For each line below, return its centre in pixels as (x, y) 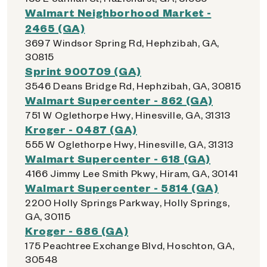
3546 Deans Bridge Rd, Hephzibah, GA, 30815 (133, 86)
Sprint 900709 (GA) (83, 71)
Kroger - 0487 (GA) (81, 129)
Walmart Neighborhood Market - (118, 12)
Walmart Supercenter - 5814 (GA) (122, 187)
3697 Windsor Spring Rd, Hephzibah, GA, (122, 43)
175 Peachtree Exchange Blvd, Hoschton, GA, (130, 245)
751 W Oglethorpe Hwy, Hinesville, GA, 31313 (128, 115)
